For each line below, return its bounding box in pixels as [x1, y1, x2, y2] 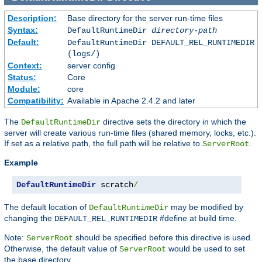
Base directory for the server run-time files [67, 13, 223, 23]
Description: [7, 13, 57, 23]
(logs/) [67, 49, 100, 59]
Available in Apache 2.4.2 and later [67, 96, 195, 106]
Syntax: [7, 25, 38, 35]
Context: [7, 61, 42, 71]
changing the [4, 213, 54, 223]
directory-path [151, 26, 217, 36]
